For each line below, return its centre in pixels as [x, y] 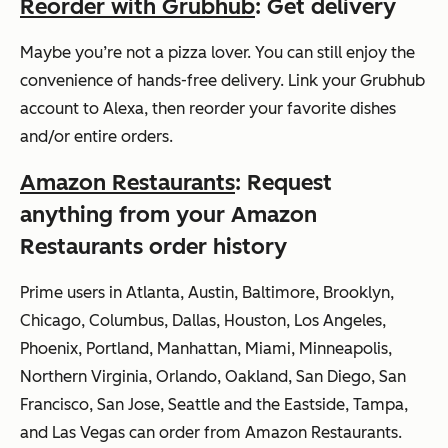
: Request [283, 183]
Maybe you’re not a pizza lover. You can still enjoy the [217, 53]
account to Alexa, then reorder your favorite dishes [208, 109]
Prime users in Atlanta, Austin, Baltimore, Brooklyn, [207, 293]
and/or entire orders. [96, 137]
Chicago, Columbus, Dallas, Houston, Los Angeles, [203, 321]
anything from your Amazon [168, 215]
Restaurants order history [153, 247]
